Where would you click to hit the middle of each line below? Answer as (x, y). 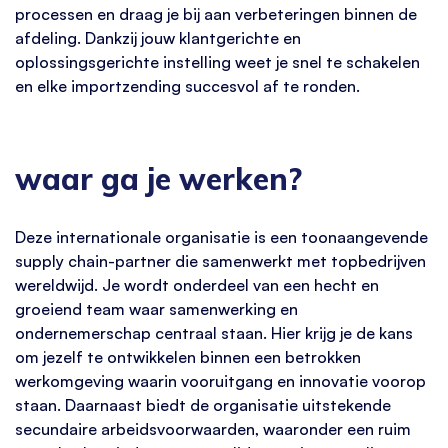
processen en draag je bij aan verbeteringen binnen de (216, 13)
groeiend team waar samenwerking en (156, 308)
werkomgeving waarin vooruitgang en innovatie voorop (220, 380)
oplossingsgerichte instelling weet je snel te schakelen (217, 61)
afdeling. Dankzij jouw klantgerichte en (158, 37)
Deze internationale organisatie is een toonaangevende (221, 236)
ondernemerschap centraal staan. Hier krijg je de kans (214, 332)
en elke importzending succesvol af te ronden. (187, 85)
